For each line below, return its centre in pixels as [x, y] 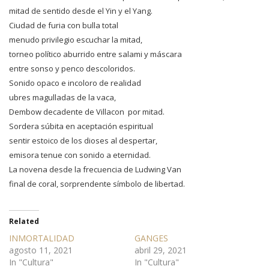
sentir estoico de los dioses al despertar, [83, 140]
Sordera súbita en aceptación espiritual [81, 126]
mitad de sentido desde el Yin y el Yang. [81, 11]
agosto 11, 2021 [41, 250]
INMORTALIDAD [42, 238]
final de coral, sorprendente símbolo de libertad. [97, 183]
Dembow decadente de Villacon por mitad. [87, 111]
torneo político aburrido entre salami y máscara [95, 54]
